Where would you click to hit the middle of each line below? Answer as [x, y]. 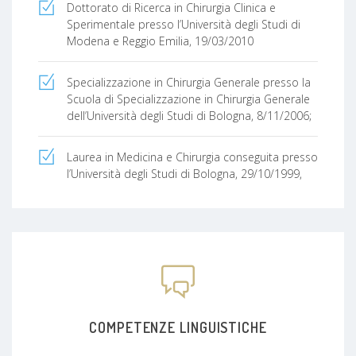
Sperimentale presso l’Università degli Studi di [184, 24]
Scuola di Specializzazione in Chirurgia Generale [188, 99]
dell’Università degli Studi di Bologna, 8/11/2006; [189, 115]
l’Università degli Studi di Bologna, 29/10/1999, [184, 173]
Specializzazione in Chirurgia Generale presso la [189, 82]
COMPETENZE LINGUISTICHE [178, 327]
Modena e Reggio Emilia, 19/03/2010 [160, 41]
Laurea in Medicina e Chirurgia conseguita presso [192, 157]
